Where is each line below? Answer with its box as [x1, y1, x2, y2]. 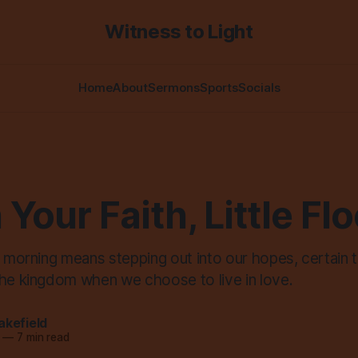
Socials [237, 80, 280, 95]
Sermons [147, 80, 200, 95]
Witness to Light [105, 20, 253, 43]
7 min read [13, 330, 70, 344]
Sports [199, 80, 238, 95]
